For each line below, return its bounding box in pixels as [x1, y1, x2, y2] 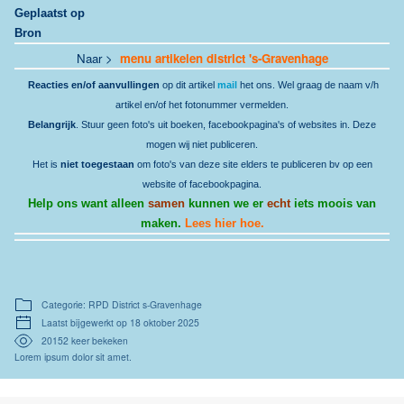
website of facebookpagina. [142, 178, 262, 189]
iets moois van [290, 196, 376, 210]
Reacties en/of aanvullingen [28, 78, 160, 90]
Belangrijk [28, 118, 76, 130]
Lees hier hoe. [184, 216, 264, 230]
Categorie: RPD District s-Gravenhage [41, 297, 202, 311]
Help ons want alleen [28, 196, 148, 210]
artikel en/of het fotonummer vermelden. [115, 98, 289, 110]
